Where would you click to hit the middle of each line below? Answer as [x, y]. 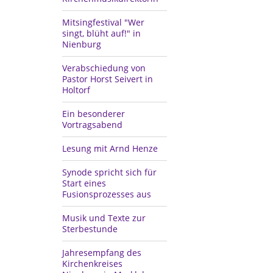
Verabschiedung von [104, 68]
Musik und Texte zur [104, 218]
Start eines [84, 183]
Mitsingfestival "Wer [103, 22]
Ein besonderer [94, 113]
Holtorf [76, 90]
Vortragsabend [92, 124]
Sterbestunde [90, 229]
